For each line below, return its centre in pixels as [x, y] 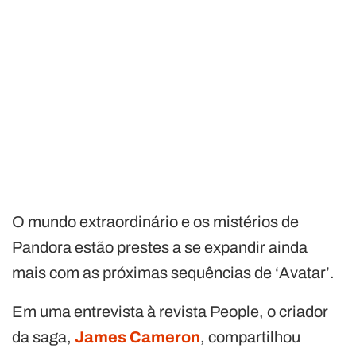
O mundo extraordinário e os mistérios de [155, 221]
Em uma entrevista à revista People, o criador [170, 311]
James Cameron [137, 337]
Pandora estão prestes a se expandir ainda [160, 247]
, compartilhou [250, 337]
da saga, [43, 337]
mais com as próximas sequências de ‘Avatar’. [173, 272]
